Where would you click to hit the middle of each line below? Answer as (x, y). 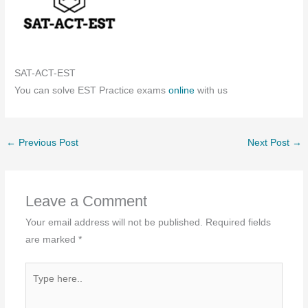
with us (213, 90)
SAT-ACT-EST (45, 73)
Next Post (269, 142)
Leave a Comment (86, 201)
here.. (37, 287)
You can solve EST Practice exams (92, 90)
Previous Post (47, 142)
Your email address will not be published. (114, 223)
